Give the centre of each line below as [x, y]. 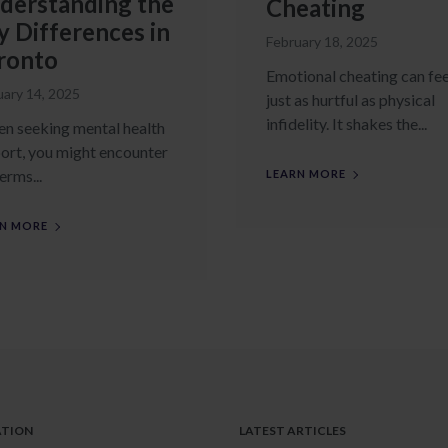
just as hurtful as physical [350, 99]
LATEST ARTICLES [292, 430]
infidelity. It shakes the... [346, 123]
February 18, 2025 [322, 41]
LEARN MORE [306, 173]
